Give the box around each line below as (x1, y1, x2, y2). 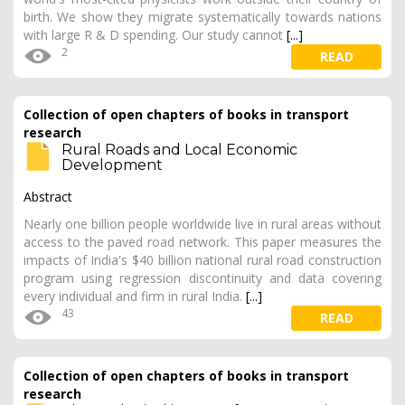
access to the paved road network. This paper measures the (24, 233, 381, 250)
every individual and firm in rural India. (24, 287, 246, 305)
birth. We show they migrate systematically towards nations (24, 8, 381, 25)
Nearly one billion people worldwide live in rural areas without (24, 215, 381, 232)
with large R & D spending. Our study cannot (24, 26, 287, 43)
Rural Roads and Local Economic (61, 141, 297, 158)
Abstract (24, 188, 72, 205)
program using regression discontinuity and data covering (24, 269, 381, 287)
